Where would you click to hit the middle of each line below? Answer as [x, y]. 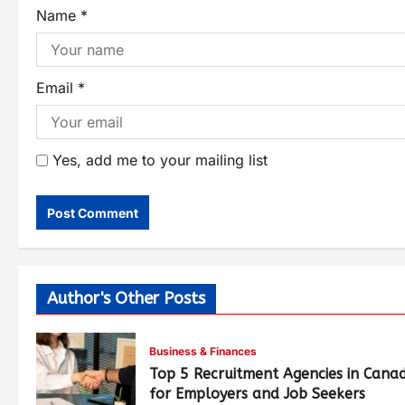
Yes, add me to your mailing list [158, 160]
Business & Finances [203, 351]
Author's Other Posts [126, 298]
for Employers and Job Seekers [257, 394]
